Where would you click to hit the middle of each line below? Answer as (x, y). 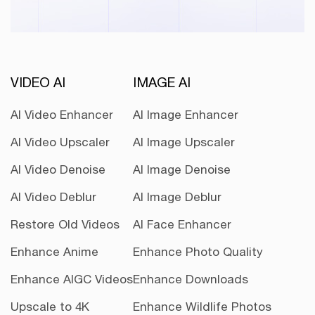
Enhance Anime (54, 251)
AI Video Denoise (58, 169)
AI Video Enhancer (62, 114)
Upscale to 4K (50, 306)
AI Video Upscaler (60, 142)
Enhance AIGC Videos (72, 279)
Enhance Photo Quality (198, 251)
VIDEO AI (38, 82)
